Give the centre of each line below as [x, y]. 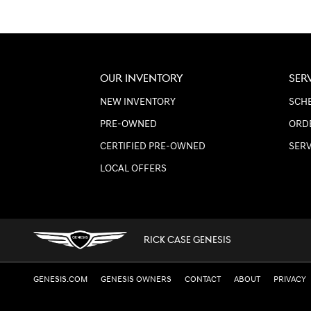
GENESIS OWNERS [136, 279]
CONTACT [203, 279]
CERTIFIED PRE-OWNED [153, 146]
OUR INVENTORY [142, 78]
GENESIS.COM [60, 279]
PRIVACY [290, 279]
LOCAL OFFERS [133, 168]
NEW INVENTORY [138, 102]
